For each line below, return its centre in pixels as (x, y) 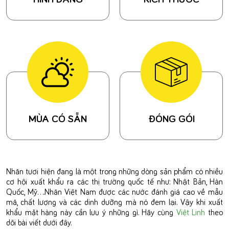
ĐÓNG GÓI (171, 118)
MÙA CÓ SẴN (58, 118)
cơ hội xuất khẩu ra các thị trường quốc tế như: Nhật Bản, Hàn (114, 181)
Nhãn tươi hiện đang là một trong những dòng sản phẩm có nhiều (114, 171)
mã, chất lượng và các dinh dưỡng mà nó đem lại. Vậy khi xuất (114, 202)
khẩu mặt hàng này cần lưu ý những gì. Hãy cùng (91, 212)
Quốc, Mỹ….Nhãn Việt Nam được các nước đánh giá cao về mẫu (114, 191)
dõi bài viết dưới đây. (40, 222)
